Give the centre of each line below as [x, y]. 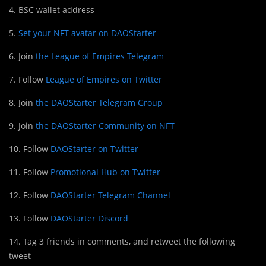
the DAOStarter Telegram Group [99, 102]
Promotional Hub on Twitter [105, 172]
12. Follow [30, 195]
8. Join [22, 102]
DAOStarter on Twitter [94, 148]
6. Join [22, 56]
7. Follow [27, 79]
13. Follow [30, 218]
